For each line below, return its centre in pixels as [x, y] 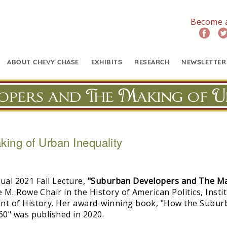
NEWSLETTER [204, 62]
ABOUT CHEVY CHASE [43, 62]
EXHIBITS [107, 62]
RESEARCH [152, 62]
